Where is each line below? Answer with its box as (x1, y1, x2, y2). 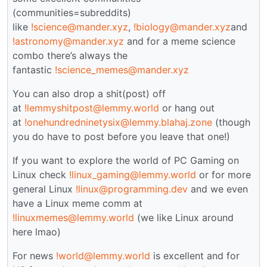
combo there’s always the (13, 49, 128, 61)
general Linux (13, 182, 76, 195)
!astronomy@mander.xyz (13, 35, 124, 47)
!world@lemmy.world (56, 249, 150, 262)
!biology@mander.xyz (133, 20, 231, 33)
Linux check (13, 168, 69, 181)
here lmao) (13, 225, 61, 238)
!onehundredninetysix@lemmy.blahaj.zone (24, 116, 212, 128)
